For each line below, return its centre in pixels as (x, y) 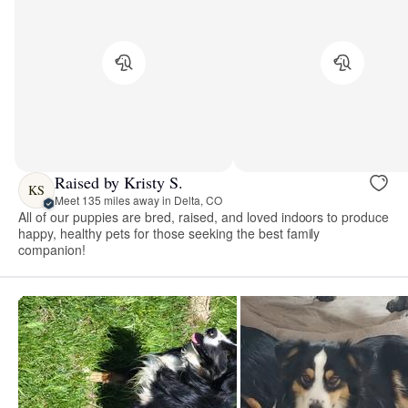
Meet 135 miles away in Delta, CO (138, 200)
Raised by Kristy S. (119, 183)
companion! (52, 249)
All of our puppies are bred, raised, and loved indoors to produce (204, 216)
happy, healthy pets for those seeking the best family (169, 233)
